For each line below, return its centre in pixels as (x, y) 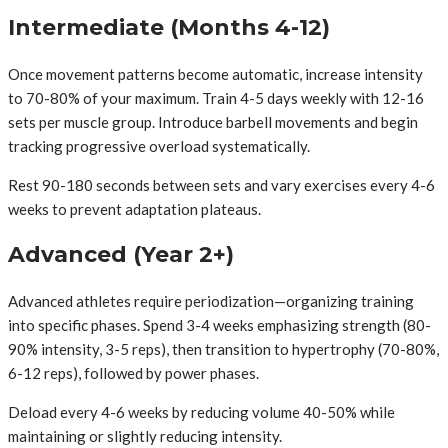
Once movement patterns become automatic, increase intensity (215, 73)
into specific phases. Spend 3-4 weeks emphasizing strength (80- (219, 324)
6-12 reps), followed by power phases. (133, 372)
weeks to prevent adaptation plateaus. (134, 208)
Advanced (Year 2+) (121, 254)
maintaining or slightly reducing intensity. (145, 435)
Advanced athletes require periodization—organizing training (211, 300)
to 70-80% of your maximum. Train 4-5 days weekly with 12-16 (216, 97)
